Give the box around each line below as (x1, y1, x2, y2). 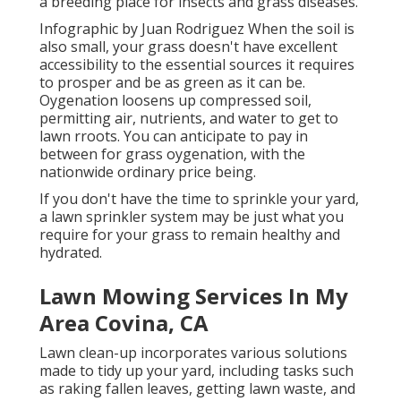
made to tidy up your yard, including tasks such (39, 361, 354, 381)
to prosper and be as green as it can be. (39, 73, 305, 93)
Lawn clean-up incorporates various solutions (39, 343, 347, 363)
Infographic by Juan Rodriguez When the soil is (39, 19, 354, 39)
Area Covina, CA (39, 308, 209, 338)
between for (39, 144, 125, 165)
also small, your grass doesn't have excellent (39, 37, 337, 57)
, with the (243, 144, 305, 165)
